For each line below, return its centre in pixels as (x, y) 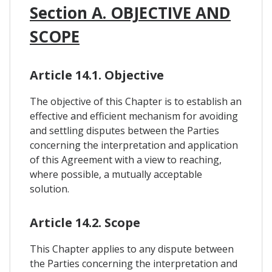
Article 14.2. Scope (85, 222)
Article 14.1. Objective (97, 75)
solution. (49, 189)
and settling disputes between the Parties (124, 130)
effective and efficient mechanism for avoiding (134, 116)
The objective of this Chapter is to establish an (136, 101)
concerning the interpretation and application (134, 145)
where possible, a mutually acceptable (116, 174)
